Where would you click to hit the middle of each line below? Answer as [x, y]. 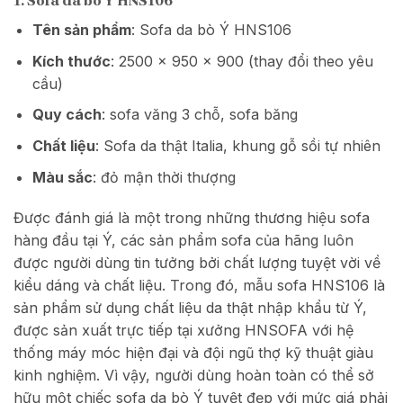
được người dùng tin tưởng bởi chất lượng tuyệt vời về [197, 263]
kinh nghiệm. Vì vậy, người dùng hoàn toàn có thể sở [194, 376]
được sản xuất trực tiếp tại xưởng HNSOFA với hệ [184, 331]
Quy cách [67, 115]
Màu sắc [62, 177]
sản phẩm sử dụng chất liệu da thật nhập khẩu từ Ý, [190, 308]
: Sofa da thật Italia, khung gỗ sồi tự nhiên [237, 145]
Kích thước [71, 61]
